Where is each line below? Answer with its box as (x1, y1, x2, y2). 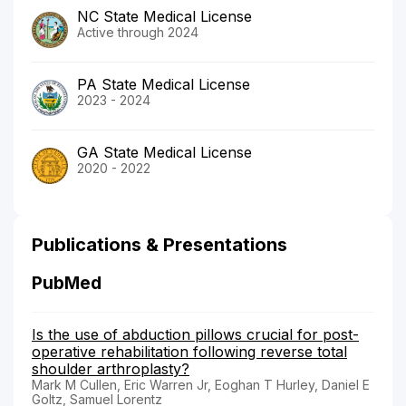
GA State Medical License (77, 142, 252, 161)
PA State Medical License (77, 74, 250, 93)
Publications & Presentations (32, 233, 287, 256)
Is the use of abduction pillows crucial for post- (32, 324, 359, 343)
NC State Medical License (77, 6, 252, 25)
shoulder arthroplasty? (32, 359, 189, 378)
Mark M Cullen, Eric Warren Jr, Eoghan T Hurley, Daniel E (32, 376, 370, 392)
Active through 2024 (77, 24, 198, 40)
